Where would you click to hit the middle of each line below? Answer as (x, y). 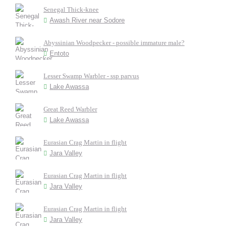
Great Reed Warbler (70, 109)
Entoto (59, 53)
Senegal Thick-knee (71, 9)
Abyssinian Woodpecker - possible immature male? (114, 43)
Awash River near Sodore (87, 20)
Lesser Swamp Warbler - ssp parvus (91, 76)
